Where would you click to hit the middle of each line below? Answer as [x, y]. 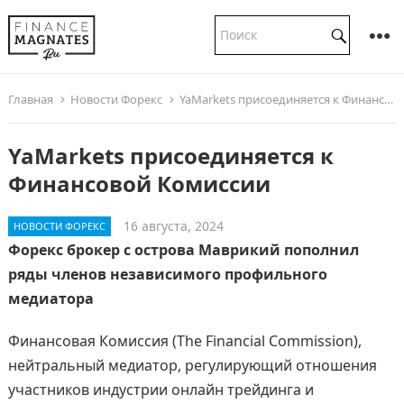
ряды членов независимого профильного [167, 274]
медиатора [50, 298]
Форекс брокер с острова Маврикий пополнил [183, 250]
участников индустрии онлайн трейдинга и [161, 390]
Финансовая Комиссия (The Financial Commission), [184, 341]
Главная [30, 99]
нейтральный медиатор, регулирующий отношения [192, 365]
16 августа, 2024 [173, 226]
